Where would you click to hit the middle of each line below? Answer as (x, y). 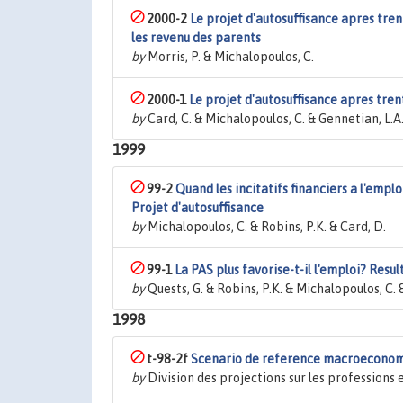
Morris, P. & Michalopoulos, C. (229, 57)
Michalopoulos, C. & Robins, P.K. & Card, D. (265, 227)
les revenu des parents (196, 38)
